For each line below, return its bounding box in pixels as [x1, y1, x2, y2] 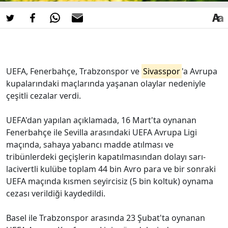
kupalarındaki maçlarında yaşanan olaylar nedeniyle [6, 77, 206, 89]
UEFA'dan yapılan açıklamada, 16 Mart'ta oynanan [6, 114, 196, 126]
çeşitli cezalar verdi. [6, 90, 81, 101]
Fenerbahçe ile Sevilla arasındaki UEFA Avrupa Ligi [6, 126, 197, 138]
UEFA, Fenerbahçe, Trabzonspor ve [6, 65, 141, 77]
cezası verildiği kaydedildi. [6, 187, 105, 199]
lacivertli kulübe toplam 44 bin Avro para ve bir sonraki [6, 163, 216, 175]
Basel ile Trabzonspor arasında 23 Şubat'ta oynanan [6, 212, 205, 223]
